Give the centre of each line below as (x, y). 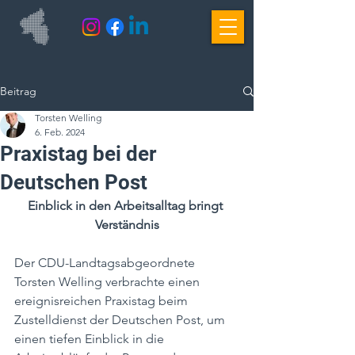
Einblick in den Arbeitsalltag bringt (127, 206)
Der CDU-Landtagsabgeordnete (106, 263)
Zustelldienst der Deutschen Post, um (121, 320)
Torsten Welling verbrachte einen (109, 282)
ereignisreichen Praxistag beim (103, 301)
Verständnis (127, 225)
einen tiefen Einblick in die (91, 339)
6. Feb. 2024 (60, 132)
